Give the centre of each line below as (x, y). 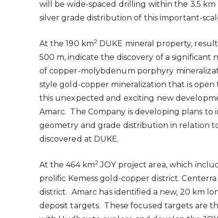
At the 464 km (67, 164)
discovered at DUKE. (79, 139)
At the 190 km (66, 43)
